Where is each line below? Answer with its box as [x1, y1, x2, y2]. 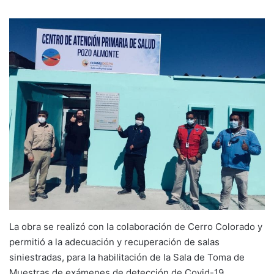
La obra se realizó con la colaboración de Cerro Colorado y [9, 221, 262, 233]
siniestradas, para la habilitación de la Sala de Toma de [9, 251, 245, 264]
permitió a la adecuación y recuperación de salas [9, 236, 220, 248]
